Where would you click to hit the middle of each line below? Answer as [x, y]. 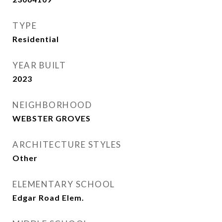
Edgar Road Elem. [48, 197]
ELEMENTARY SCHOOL [64, 184]
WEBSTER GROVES [52, 118]
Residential [36, 39]
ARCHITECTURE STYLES [67, 144]
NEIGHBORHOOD [52, 105]
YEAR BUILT [39, 65]
